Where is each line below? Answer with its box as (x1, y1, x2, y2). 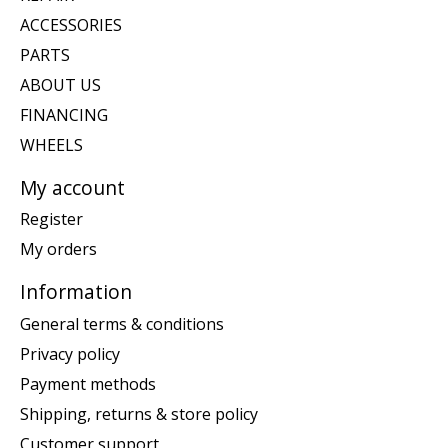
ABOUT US (20, 73, 101, 96)
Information (20, 278, 132, 306)
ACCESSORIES (20, 13, 122, 36)
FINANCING (20, 103, 108, 126)
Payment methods (20, 373, 156, 396)
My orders (20, 238, 97, 261)
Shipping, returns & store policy (20, 403, 258, 426)
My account (20, 173, 125, 201)
